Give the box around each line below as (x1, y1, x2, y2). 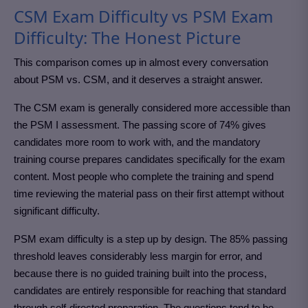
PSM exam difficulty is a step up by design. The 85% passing (14, 233, 287, 245)
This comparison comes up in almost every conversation (14, 56, 268, 69)
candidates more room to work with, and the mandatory (14, 136, 261, 148)
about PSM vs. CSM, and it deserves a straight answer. (14, 74, 263, 86)
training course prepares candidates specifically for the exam (14, 153, 285, 166)
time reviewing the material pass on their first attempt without (14, 188, 284, 200)
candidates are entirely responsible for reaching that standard (14, 285, 286, 297)
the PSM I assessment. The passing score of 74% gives (14, 119, 266, 131)
